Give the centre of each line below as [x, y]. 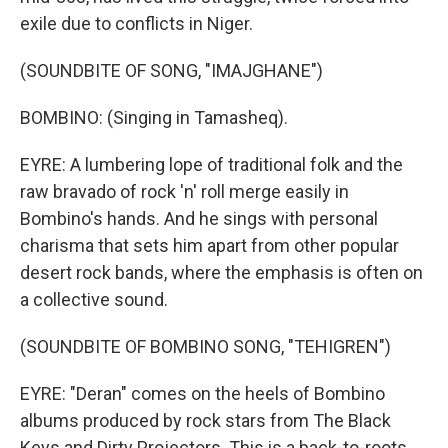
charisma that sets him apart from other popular [209, 246]
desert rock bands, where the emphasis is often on [221, 273]
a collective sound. [94, 300]
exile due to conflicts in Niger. [136, 24]
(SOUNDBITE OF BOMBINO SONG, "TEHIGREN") [205, 347]
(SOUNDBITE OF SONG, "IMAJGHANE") [171, 71]
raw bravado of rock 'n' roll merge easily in [184, 192]
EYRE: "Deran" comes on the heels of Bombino [202, 394]
